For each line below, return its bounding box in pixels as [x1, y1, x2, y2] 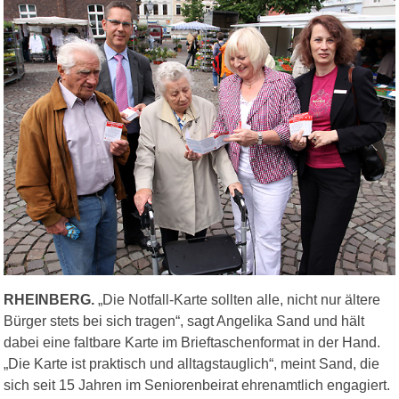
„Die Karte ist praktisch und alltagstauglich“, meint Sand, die [4, 356, 379, 372]
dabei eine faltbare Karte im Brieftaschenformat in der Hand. [4, 335, 380, 351]
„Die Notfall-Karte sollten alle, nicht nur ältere [94, 292, 380, 308]
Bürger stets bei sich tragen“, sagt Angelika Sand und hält [4, 313, 364, 330]
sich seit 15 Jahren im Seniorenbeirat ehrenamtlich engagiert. [4, 378, 390, 394]
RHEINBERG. [4, 292, 94, 308]
